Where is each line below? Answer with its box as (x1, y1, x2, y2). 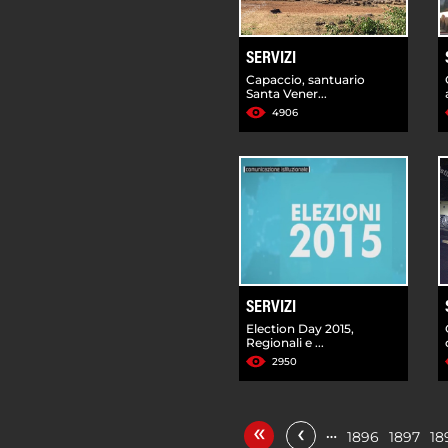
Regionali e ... (246, 334, 324, 350)
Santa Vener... (246, 85, 327, 101)
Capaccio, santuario (246, 71, 365, 87)
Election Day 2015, (246, 320, 354, 336)
